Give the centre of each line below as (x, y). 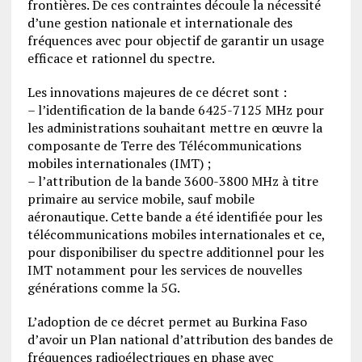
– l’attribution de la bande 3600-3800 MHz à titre (173, 181)
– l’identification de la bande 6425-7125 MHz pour (175, 109)
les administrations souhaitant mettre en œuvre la (175, 127)
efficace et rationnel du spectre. (121, 58)
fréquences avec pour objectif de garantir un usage (175, 40)
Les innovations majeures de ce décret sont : (157, 92)
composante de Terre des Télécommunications (164, 145)
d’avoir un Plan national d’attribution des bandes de (180, 339)
